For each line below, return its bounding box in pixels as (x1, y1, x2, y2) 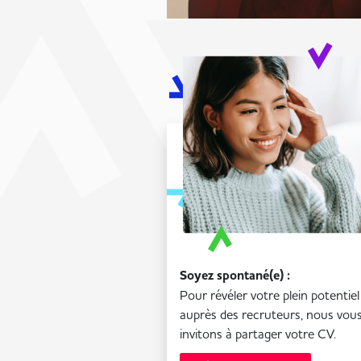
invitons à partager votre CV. (180, 326, 336, 342)
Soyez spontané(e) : (180, 267, 290, 285)
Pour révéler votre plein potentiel (180, 287, 359, 304)
